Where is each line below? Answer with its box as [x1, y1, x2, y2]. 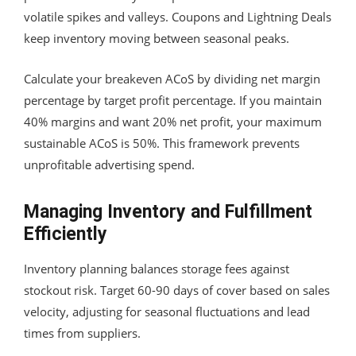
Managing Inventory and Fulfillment [24, 200, 312, 222]
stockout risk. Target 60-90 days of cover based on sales [24, 281, 330, 298]
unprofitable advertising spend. [24, 156, 195, 172]
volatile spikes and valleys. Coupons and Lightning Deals [24, 8, 331, 25]
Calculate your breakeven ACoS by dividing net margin [24, 70, 320, 87]
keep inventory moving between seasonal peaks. [24, 29, 289, 46]
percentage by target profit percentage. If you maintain [24, 91, 322, 108]
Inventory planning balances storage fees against [24, 260, 289, 277]
